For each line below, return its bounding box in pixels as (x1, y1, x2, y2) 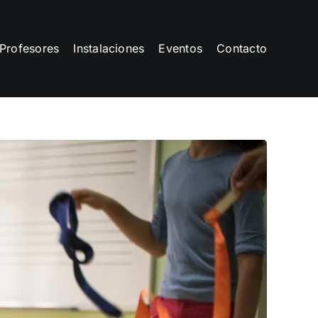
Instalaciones (73, 40, 145, 55)
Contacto (216, 40, 268, 55)
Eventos (158, 40, 203, 55)
